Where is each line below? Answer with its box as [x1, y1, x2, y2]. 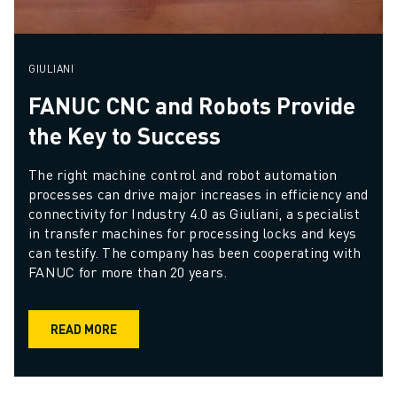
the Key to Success [28, 120, 221, 150]
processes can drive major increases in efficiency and [28, 183, 369, 203]
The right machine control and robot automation [28, 164, 338, 183]
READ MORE [51, 321, 117, 338]
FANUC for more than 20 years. [28, 261, 228, 281]
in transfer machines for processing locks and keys [28, 222, 357, 242]
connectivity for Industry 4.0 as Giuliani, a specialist [28, 203, 360, 222]
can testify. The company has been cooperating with [28, 242, 362, 261]
